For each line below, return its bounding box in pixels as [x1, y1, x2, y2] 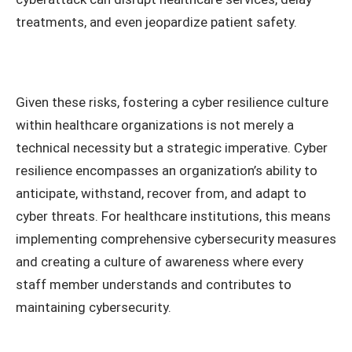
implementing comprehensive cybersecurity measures [16, 230, 336, 247]
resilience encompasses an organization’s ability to [16, 162, 317, 178]
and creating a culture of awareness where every [16, 253, 303, 269]
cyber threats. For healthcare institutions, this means [16, 207, 331, 224]
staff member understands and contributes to [16, 276, 291, 292]
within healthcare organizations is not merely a [16, 116, 294, 133]
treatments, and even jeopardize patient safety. [16, 13, 297, 30]
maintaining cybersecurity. [16, 299, 171, 315]
